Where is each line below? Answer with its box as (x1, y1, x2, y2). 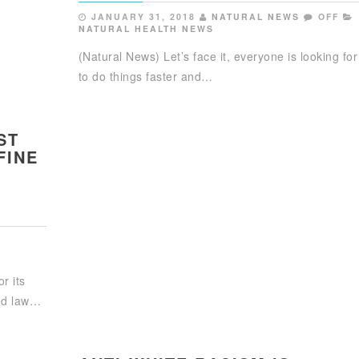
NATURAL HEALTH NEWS (78, 22, 214, 34)
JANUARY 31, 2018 (91, 10, 196, 22)
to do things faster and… (78, 67, 213, 84)
